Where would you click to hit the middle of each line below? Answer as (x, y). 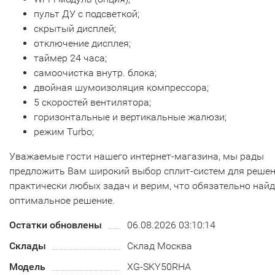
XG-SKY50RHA (159, 267)
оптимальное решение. (62, 200)
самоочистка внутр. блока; (95, 73)
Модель (27, 267)
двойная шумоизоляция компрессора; (121, 87)
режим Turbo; (64, 132)
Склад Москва (160, 246)
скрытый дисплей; (75, 29)
